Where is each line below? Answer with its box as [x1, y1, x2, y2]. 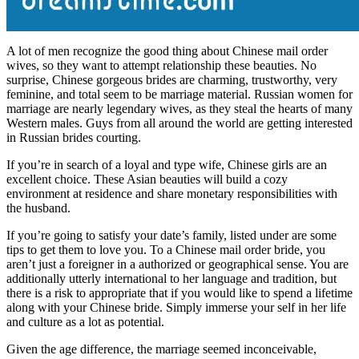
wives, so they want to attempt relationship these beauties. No [6, 58, 317, 72]
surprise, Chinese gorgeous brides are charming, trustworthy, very [6, 72, 337, 87]
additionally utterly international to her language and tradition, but [6, 271, 337, 285]
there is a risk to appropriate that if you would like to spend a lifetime [6, 285, 353, 300]
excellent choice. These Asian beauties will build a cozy [6, 171, 288, 186]
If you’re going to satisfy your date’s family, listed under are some [6, 228, 337, 242]
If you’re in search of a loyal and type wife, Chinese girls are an [6, 157, 327, 171]
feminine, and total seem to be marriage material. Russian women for [6, 87, 353, 101]
